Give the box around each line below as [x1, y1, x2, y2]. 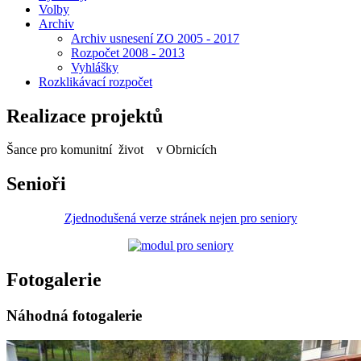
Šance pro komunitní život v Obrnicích [6, 143, 217, 157]
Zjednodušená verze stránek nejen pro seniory [64, 211, 297, 226]
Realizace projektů [6, 105, 163, 127]
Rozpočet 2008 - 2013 [71, 45, 185, 60]
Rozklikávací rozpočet [39, 74, 152, 89]
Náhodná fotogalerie [6, 307, 142, 325]
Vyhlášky [71, 60, 118, 74]
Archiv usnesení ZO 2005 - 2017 [71, 31, 239, 45]
